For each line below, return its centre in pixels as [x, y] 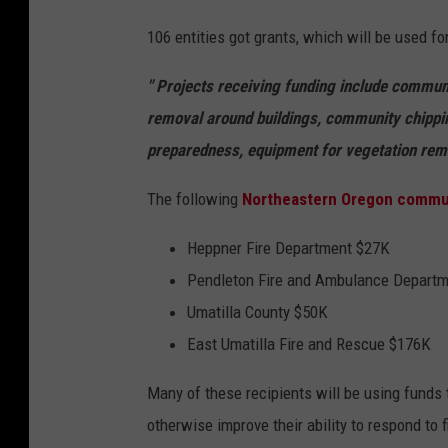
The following [194, 199]
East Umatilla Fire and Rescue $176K [309, 344]
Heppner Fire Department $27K [288, 248]
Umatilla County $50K [257, 312]
